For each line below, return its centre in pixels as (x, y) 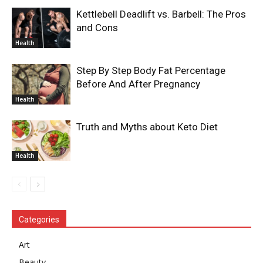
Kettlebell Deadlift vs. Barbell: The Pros (161, 14)
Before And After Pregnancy (139, 84)
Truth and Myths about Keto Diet (147, 127)
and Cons (97, 28)
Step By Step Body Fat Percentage (151, 71)
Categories (39, 220)
